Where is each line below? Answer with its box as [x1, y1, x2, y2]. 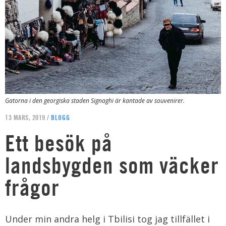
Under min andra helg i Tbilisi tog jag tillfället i [5, 213, 210, 225]
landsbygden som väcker [5, 152, 219, 179]
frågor [5, 174, 60, 201]
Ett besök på [5, 130, 112, 156]
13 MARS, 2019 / [5, 113, 51, 122]
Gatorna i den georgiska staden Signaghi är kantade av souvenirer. [5, 96, 185, 105]
